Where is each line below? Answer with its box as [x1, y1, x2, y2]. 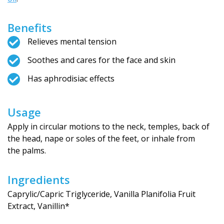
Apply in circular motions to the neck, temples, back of [7, 120, 209, 132]
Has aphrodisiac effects [27, 72, 114, 84]
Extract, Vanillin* [7, 200, 69, 211]
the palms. [7, 144, 46, 156]
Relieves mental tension [27, 35, 116, 47]
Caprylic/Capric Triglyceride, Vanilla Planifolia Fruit [7, 188, 195, 199]
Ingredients [7, 171, 70, 187]
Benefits [7, 19, 52, 35]
